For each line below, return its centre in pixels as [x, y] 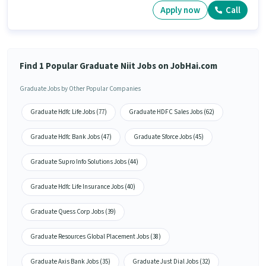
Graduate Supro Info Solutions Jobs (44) [84, 162]
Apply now [180, 10]
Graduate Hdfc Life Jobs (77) [69, 112]
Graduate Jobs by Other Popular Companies [80, 89]
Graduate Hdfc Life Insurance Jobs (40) [83, 187]
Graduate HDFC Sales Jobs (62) [172, 112]
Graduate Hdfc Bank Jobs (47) [71, 137]
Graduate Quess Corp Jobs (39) [73, 212]
